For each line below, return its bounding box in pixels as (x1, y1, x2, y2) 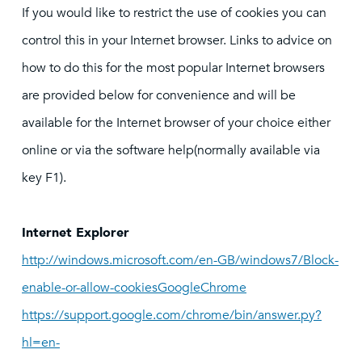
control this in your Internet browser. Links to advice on (22, 32, 332, 49)
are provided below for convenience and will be (22, 86, 296, 104)
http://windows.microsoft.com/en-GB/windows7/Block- (22, 251, 339, 269)
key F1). (22, 169, 66, 187)
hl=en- (22, 334, 60, 351)
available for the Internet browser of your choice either (22, 114, 330, 132)
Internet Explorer (22, 224, 129, 242)
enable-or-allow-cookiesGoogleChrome (22, 279, 246, 297)
